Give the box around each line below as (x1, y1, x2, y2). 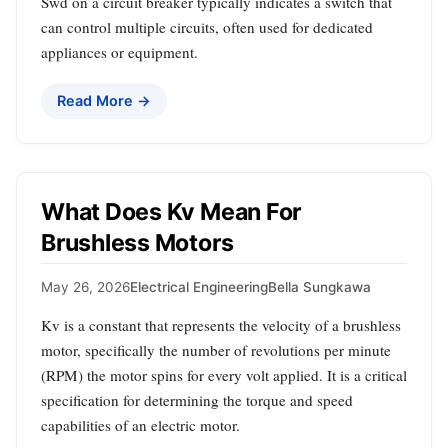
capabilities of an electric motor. (41, 415, 240, 436)
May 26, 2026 (41, 279, 130, 296)
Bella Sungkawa (268, 279, 371, 296)
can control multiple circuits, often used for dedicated (41, 16, 373, 37)
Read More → (57, 91, 151, 109)
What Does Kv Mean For (41, 197, 302, 226)
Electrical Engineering (130, 279, 268, 296)
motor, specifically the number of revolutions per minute (41, 340, 391, 361)
